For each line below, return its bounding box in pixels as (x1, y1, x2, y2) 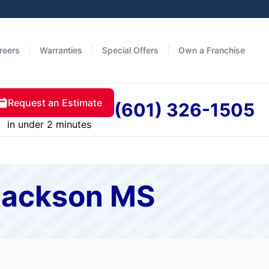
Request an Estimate (8, 97, 102, 109)
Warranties (40, 45, 82, 55)
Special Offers (102, 45, 159, 55)
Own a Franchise (178, 45, 245, 55)
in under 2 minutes (7, 118, 91, 130)
